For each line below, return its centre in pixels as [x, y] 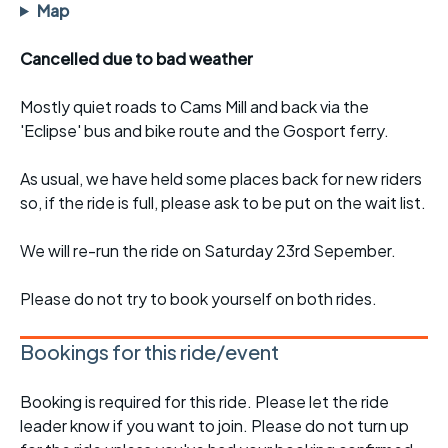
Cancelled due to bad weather [136, 58]
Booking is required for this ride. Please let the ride [204, 401]
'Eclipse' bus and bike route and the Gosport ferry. [204, 130]
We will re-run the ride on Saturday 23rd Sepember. [208, 250]
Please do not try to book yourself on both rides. [198, 298]
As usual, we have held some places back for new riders [221, 178]
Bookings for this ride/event [149, 351]
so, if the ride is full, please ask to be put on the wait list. [223, 202]
